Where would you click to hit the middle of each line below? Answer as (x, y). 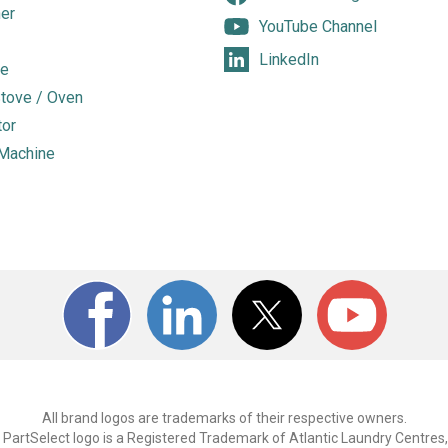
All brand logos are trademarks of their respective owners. (224, 418)
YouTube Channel (318, 26)
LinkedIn (289, 59)
